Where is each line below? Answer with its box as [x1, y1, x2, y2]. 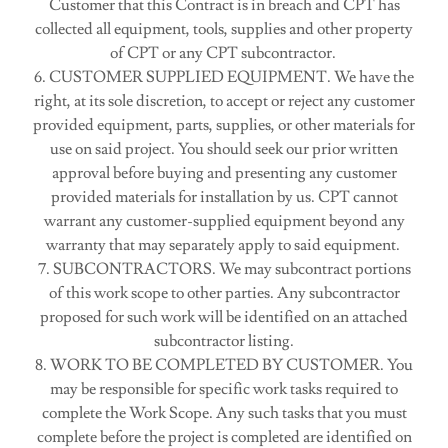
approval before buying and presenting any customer [51, 163, 397, 183]
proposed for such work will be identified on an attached [40, 307, 408, 327]
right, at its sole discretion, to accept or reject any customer [33, 91, 415, 111]
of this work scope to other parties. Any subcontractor [48, 283, 400, 303]
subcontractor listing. [154, 331, 294, 351]
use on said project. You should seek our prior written [50, 139, 398, 159]
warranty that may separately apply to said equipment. [45, 235, 403, 255]
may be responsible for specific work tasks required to [50, 379, 398, 399]
